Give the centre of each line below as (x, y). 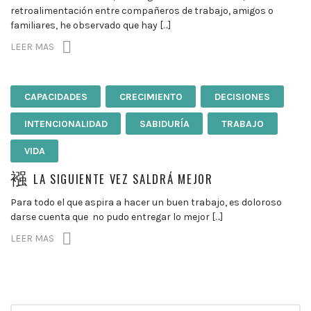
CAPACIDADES (56, 96)
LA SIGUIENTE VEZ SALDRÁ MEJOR (123, 178)
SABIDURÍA (164, 124)
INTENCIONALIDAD (66, 124)
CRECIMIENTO (151, 96)
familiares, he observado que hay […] (91, 25)
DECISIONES (242, 96)
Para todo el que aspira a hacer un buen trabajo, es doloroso (146, 202)
